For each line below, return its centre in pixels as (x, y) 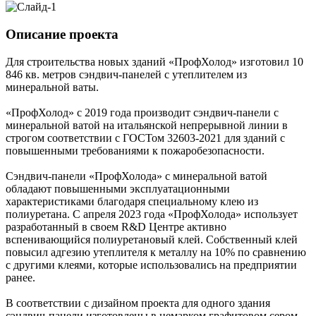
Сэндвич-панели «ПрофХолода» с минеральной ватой (136, 176)
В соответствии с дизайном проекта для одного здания (138, 303)
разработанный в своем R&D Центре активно (116, 226)
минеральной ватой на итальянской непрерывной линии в (147, 125)
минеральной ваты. (52, 87)
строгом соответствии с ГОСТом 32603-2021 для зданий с (145, 138)
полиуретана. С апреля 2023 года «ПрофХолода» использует (152, 214)
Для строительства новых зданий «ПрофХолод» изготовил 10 (154, 61)
